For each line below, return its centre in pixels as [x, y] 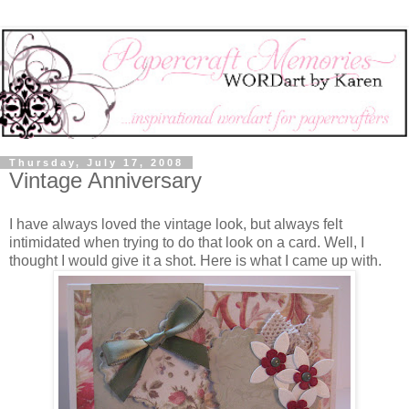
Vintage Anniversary [105, 181]
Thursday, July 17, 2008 [96, 163]
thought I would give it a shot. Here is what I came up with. [195, 260]
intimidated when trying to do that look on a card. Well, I [187, 242]
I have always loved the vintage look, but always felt [176, 224]
